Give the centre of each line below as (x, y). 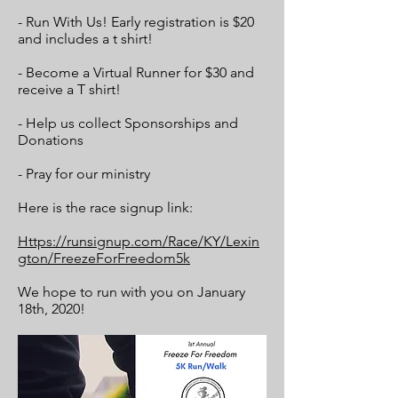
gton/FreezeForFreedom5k (104, 258)
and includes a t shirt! (87, 39)
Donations (51, 140)
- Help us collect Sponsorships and (128, 123)
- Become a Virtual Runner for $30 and (136, 72)
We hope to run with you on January (131, 292)
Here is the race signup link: (107, 207)
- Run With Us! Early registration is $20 (136, 22)
